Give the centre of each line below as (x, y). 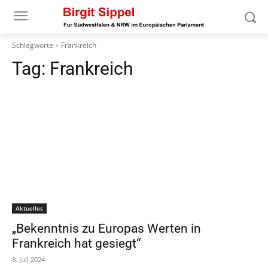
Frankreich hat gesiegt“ (76, 243)
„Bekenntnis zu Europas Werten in (106, 229)
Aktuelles (29, 208)
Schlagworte (33, 45)
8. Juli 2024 (28, 259)
